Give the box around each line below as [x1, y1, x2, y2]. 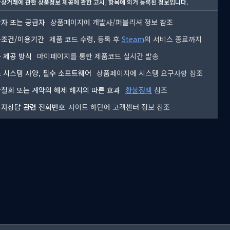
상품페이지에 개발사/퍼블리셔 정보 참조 [48, 17, 173, 28]
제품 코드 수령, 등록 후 [47, 34, 122, 45]
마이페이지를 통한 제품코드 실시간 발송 [35, 51, 159, 62]
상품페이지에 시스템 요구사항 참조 [94, 68, 203, 79]
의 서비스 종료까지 [144, 34, 202, 45]
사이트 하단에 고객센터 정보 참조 [68, 102, 170, 112]
